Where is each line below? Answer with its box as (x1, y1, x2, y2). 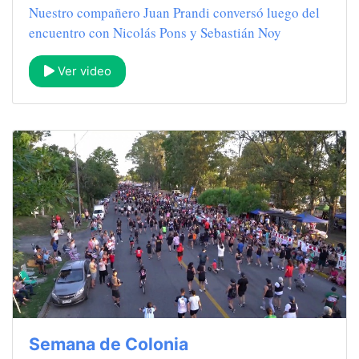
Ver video (54, 63, 111, 79)
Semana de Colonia (29, 333, 188, 354)
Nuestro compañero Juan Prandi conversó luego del (29, 2, 320, 22)
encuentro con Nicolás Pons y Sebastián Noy (29, 22, 281, 42)
